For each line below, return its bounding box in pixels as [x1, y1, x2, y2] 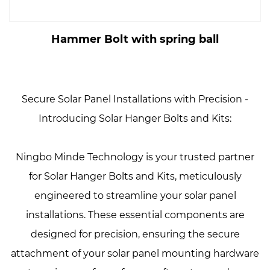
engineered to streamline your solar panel [34, 190, 236, 201]
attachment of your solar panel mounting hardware [11, 248, 259, 259]
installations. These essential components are [25, 209, 245, 221]
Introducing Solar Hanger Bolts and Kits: [39, 113, 231, 124]
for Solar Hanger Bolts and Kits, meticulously [28, 171, 242, 182]
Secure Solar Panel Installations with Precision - [22, 93, 248, 105]
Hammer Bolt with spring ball [51, 33, 219, 46]
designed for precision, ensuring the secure [30, 228, 240, 240]
